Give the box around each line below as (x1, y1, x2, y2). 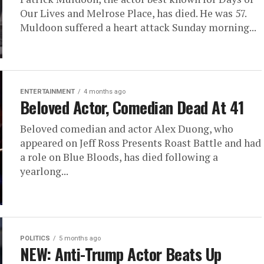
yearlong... (20, 164, 68, 179)
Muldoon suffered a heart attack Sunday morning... (20, 21, 256, 35)
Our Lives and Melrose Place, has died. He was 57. (20, 6, 246, 21)
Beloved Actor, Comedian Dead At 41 (20, 95, 245, 120)
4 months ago (84, 88, 126, 96)
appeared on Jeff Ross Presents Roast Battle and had (20, 136, 261, 150)
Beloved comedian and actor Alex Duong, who (20, 122, 233, 136)
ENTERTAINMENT (20, 88, 75, 96)
